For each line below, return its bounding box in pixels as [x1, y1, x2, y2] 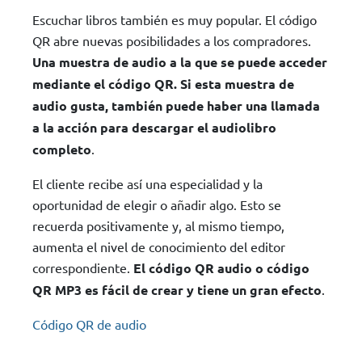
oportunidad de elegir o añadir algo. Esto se [32, 196, 281, 213]
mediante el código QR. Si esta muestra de [32, 75, 294, 93]
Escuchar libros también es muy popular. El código [32, 11, 317, 28]
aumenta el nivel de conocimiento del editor [32, 238, 285, 255]
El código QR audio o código [130, 259, 309, 277]
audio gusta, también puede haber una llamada [32, 97, 320, 115]
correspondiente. [32, 259, 130, 276]
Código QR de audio [32, 316, 146, 333]
